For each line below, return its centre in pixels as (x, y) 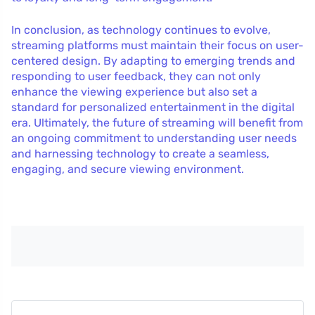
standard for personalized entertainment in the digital (153, 108)
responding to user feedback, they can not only (136, 77)
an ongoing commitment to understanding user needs (154, 139)
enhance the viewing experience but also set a (134, 92)
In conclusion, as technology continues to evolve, (141, 30)
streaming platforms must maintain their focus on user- (157, 46)
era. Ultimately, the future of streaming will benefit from (157, 123)
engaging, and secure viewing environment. (128, 169)
